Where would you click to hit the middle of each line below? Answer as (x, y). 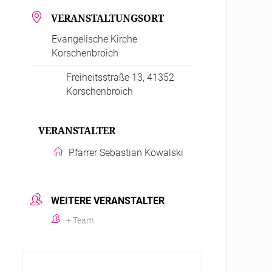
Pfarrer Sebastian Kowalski (126, 152)
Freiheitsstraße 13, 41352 (121, 77)
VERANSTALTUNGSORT (108, 18)
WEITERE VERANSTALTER (108, 200)
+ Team (80, 220)
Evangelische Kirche (95, 39)
